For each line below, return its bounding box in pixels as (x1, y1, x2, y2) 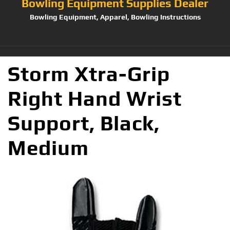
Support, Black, (8, 111, 160, 135)
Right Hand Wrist (8, 86, 182, 110)
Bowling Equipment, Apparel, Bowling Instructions (29, 12, 201, 21)
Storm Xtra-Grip (8, 62, 170, 86)
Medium (8, 136, 89, 160)
